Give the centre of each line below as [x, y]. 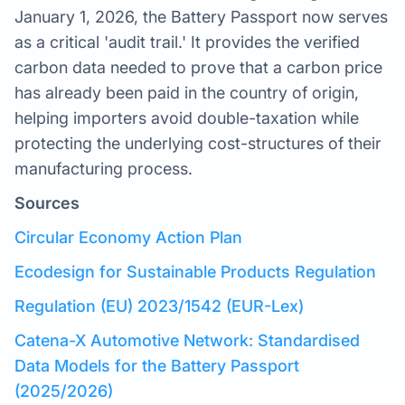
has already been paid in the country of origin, [187, 93]
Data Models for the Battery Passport [157, 366]
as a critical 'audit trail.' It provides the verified [187, 42]
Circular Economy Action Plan [128, 237]
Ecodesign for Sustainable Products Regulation [195, 272]
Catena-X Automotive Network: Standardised [187, 340]
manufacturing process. [104, 169]
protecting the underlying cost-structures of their [198, 143]
